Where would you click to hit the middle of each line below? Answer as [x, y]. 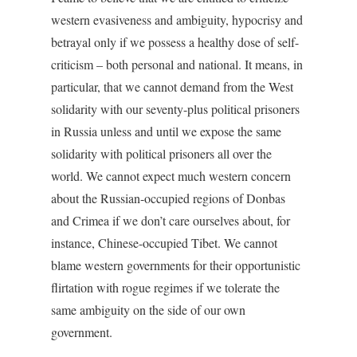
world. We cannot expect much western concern [171, 176]
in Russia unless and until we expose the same [166, 131]
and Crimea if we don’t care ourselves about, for [171, 221]
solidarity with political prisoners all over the [161, 154]
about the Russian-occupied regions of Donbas [168, 198]
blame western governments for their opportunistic [176, 265]
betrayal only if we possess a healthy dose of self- [175, 42]
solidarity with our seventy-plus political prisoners [175, 109]
